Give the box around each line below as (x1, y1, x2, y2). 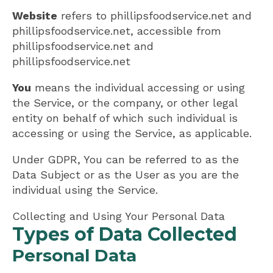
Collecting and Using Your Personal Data (12, 209, 225, 222)
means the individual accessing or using (31, 80, 245, 94)
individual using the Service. (12, 183, 158, 196)
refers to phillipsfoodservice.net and (57, 9, 252, 22)
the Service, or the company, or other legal (12, 96, 238, 109)
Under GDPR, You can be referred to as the (12, 152, 239, 166)
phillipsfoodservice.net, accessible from (12, 24, 221, 37)
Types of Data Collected (12, 222, 237, 246)
